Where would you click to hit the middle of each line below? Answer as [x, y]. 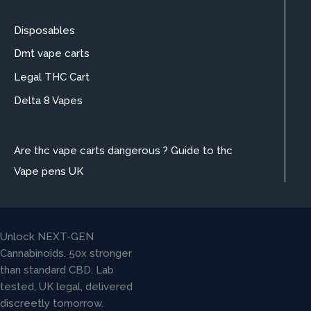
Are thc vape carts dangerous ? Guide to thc [123, 150]
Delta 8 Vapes [48, 100]
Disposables [44, 30]
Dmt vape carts [52, 54]
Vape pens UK [49, 171]
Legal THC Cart [52, 77]
